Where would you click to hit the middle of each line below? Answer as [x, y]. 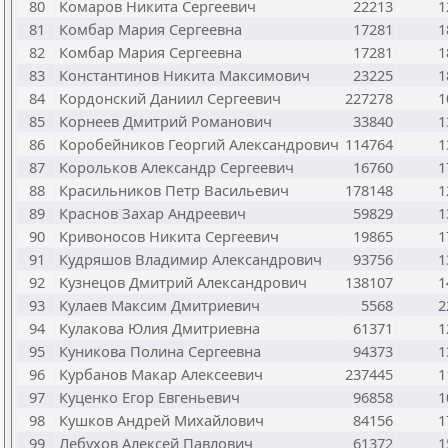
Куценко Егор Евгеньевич [149, 397]
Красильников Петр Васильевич [174, 190]
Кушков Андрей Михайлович [161, 420]
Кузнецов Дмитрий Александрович [183, 282]
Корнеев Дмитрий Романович [165, 121]
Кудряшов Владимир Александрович [190, 259]
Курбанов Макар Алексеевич [161, 374]
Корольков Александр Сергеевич [176, 167]
